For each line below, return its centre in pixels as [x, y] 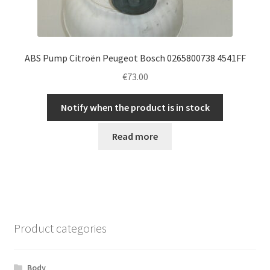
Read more [135, 137]
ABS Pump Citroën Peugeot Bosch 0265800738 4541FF [135, 58]
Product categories [60, 228]
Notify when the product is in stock [135, 107]
